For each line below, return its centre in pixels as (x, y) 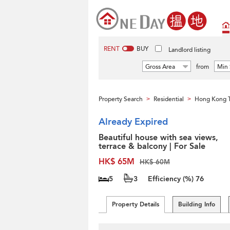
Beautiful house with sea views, (158, 138)
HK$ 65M (117, 162)
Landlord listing (189, 50)
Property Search (121, 99)
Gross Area (160, 67)
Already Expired (133, 122)
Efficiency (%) (172, 179)
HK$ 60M (155, 162)
